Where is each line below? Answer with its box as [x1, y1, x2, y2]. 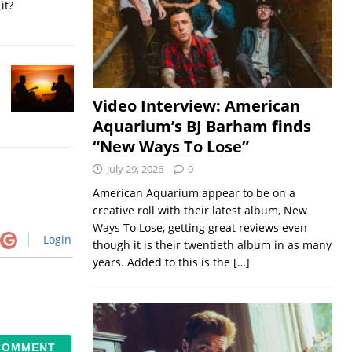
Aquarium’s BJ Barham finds [92, 115, 311, 137]
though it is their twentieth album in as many [92, 237, 332, 253]
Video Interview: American [92, 95, 300, 117]
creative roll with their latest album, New [92, 203, 307, 218]
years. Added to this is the [92, 255, 233, 270]
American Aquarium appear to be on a [92, 185, 295, 201]
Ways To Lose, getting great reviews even [92, 220, 307, 236]
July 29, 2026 [106, 162, 163, 177]
